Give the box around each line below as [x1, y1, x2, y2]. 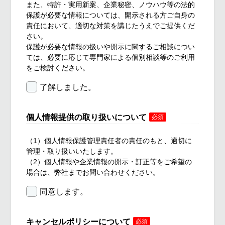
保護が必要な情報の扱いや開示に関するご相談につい [26, 42, 195, 51]
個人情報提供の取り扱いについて [26, 113, 147, 122]
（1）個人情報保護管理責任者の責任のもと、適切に [26, 136, 192, 145]
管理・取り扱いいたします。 [26, 147, 118, 155]
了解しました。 [40, 82, 96, 91]
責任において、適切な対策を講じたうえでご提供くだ [26, 21, 195, 30]
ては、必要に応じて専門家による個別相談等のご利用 [26, 53, 195, 61]
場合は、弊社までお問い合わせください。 [26, 168, 160, 176]
